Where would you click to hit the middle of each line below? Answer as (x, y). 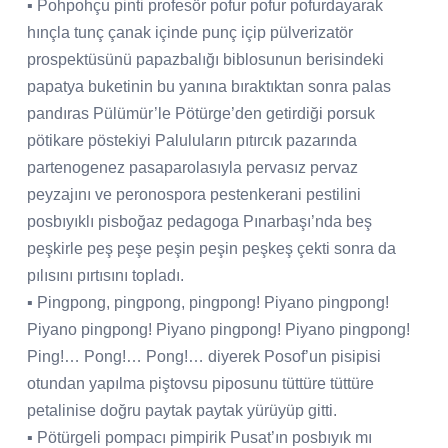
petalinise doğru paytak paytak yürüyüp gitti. (182, 410)
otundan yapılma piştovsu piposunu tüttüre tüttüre (200, 383)
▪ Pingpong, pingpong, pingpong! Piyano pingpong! (208, 302)
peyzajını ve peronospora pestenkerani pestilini (194, 194)
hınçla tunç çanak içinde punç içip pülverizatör (190, 32)
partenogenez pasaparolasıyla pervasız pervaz (192, 167)
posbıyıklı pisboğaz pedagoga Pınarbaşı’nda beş (199, 221)
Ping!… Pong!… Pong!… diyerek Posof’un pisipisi (204, 356)
